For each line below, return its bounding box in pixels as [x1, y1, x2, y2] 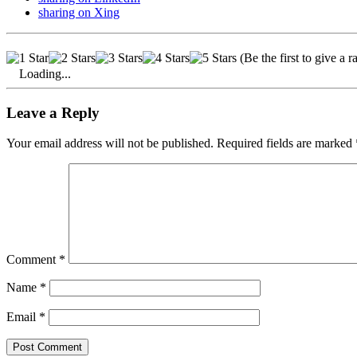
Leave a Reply [6, 104, 100, 121]
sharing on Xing [38, 5, 120, 19]
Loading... [19, 66, 71, 80]
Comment [6, 253, 59, 267]
